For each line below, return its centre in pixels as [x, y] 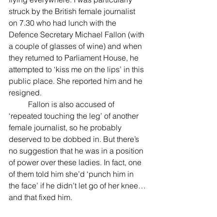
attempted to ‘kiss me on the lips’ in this [77, 69]
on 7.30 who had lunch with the [63, 23]
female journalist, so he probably [66, 127]
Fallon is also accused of [18, 104]
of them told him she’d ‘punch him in [72, 174]
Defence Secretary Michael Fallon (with [77, 34]
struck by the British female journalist [73, 11]
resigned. [25, 93]
